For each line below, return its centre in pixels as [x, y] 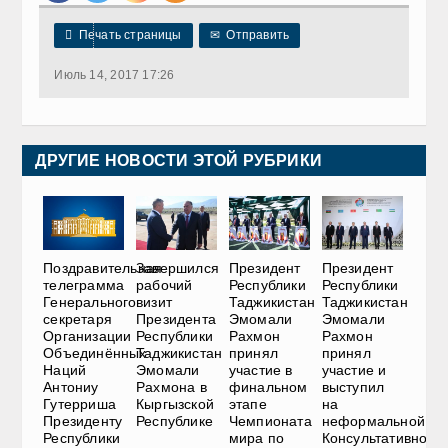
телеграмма [84, 285]
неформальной [373, 421]
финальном [268, 387]
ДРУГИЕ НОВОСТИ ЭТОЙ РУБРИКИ [179, 160]
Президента [176, 319]
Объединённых [95, 353]
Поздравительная [103, 268]
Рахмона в [171, 387]
